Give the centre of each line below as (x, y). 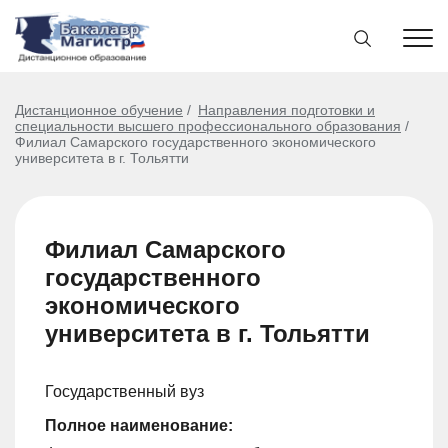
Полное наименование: (139, 425)
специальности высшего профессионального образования (208, 126)
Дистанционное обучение (99, 110)
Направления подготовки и (286, 110)
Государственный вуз (124, 391)
